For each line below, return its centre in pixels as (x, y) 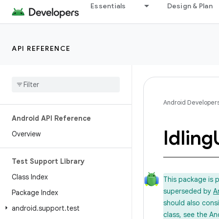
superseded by (188, 191)
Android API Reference (51, 118)
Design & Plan (190, 6)
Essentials (108, 6)
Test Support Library (48, 161)
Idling (188, 138)
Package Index (35, 193)
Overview (26, 134)
